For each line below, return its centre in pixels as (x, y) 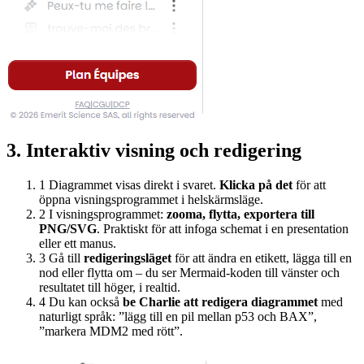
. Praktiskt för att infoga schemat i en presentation (223, 228)
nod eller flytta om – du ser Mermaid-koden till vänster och (189, 272)
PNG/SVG (68, 228)
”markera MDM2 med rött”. (111, 331)
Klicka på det (256, 184)
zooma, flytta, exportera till (240, 214)
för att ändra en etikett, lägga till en (262, 258)
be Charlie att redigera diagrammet (220, 301)
